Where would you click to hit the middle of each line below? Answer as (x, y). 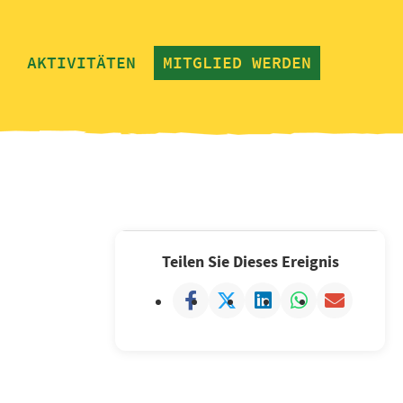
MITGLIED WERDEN (237, 63)
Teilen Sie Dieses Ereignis (250, 261)
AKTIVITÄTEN (81, 63)
